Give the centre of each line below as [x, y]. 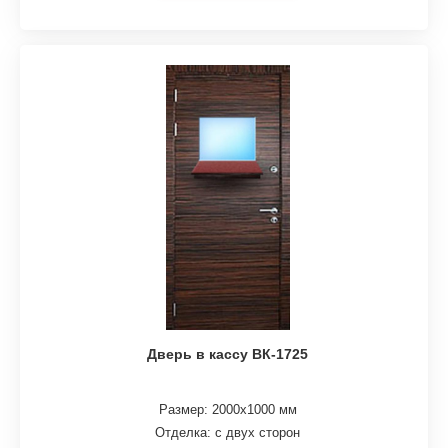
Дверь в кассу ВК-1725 [228, 354]
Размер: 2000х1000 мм [227, 410]
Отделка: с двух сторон [228, 432]
